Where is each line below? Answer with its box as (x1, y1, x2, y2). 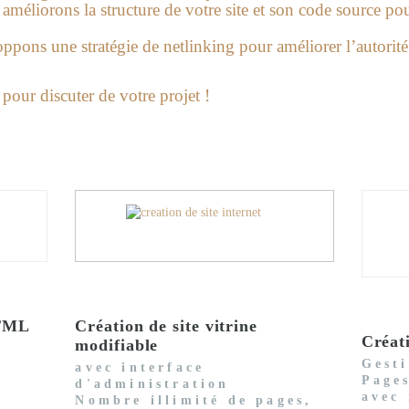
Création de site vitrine (75, 316, 257, 335)
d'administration (75, 376, 230, 391)
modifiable (75, 335, 159, 354)
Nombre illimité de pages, (75, 393, 313, 407)
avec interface (75, 360, 205, 374)
